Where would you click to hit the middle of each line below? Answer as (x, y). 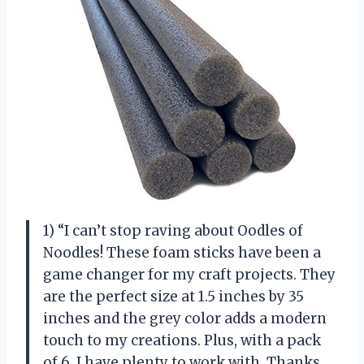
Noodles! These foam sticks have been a (182, 252)
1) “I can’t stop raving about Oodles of (173, 230)
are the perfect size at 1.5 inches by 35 (173, 296)
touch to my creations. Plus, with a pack (182, 340)
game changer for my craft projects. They (189, 274)
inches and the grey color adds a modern (185, 318)
